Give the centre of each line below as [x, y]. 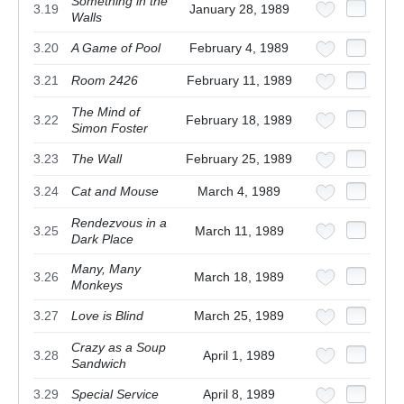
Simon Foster [110, 129]
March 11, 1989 [239, 231]
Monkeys [97, 285]
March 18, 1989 [239, 277]
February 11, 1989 [239, 81]
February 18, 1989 [239, 120]
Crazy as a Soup [119, 348]
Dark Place [102, 239]
